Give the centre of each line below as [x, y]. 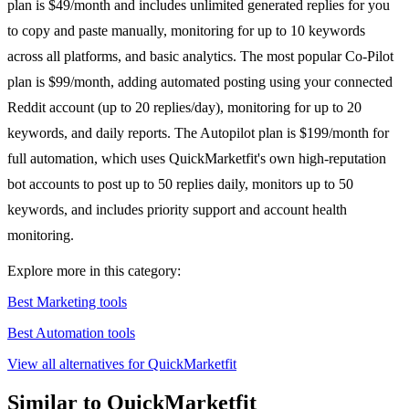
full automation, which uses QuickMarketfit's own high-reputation [197, 159]
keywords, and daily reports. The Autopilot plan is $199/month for [198, 133]
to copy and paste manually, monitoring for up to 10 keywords [186, 31]
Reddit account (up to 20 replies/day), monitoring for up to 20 [184, 108]
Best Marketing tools [67, 302]
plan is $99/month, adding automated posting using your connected [200, 82]
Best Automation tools [71, 333]
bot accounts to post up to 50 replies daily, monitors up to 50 [180, 184]
